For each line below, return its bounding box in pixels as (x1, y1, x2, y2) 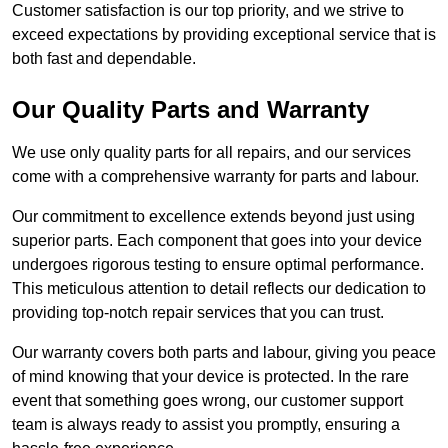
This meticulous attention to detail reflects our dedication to (12, 280, 426, 298)
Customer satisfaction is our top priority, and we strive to (12, 2, 404, 20)
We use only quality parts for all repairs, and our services (12, 144, 411, 162)
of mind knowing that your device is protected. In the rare (12, 368, 409, 386)
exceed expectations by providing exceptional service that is (12, 26, 436, 44)
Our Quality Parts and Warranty (12, 96, 369, 124)
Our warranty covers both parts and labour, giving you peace (12, 344, 436, 362)
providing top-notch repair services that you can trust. (12, 304, 384, 322)
